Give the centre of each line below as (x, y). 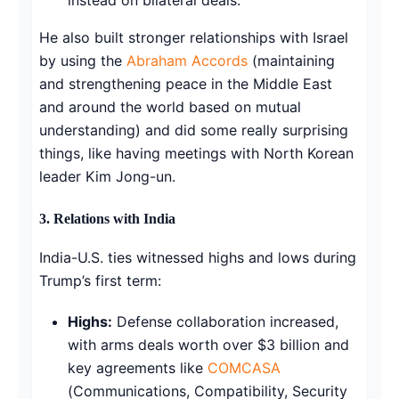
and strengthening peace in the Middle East (186, 83)
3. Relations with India (107, 218)
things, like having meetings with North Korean (196, 153)
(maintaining (291, 60)
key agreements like (138, 367)
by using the (83, 60)
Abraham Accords (187, 60)
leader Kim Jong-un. (107, 176)
